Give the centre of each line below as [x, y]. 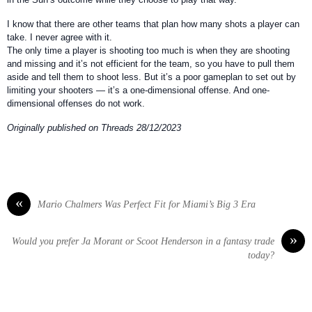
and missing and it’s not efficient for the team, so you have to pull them [151, 63]
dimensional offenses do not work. [76, 103]
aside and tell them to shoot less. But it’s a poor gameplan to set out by [151, 77]
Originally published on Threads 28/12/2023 [94, 127]
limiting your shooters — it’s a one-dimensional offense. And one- [138, 90]
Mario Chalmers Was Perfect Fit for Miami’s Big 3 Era [147, 205]
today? [261, 256]
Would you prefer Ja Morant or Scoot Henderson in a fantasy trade [143, 242]
